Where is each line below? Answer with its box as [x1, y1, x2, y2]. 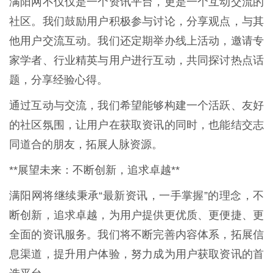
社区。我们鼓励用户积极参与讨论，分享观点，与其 [9, 15, 264, 27]
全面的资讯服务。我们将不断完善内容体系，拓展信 [9, 228, 264, 241]
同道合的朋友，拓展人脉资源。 [9, 138, 163, 151]
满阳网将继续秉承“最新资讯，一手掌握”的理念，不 [9, 189, 264, 202]
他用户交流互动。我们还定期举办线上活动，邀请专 [9, 34, 264, 47]
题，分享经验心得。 [9, 73, 108, 86]
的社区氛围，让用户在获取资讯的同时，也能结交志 [9, 118, 264, 131]
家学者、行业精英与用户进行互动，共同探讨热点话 [9, 54, 264, 66]
